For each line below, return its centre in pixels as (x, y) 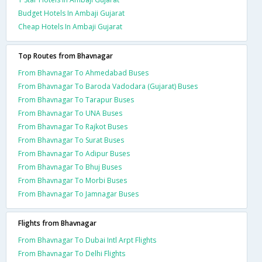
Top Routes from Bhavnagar (65, 56)
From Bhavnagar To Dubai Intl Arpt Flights (87, 240)
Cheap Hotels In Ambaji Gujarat (70, 27)
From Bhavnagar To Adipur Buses (74, 154)
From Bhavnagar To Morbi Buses (73, 181)
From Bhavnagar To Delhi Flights (72, 254)
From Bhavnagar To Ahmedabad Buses (83, 73)
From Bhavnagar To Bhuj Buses (70, 167)
